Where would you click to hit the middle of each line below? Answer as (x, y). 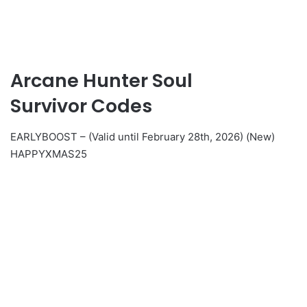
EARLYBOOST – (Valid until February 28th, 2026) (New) (143, 136)
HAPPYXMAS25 (49, 153)
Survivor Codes (81, 106)
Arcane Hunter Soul (101, 81)
